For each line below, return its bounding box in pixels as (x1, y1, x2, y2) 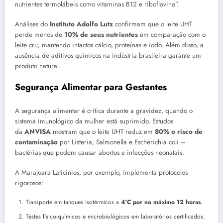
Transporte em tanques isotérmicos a (26, 198, 121, 207)
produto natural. (15, 61, 61, 71)
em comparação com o (138, 30, 206, 40)
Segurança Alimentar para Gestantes (15, 81, 167, 94)
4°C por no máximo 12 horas (121, 198, 201, 207)
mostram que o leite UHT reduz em (51, 126, 155, 136)
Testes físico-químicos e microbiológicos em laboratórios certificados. (26, 212, 205, 222)
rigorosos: (15, 178, 43, 188)
